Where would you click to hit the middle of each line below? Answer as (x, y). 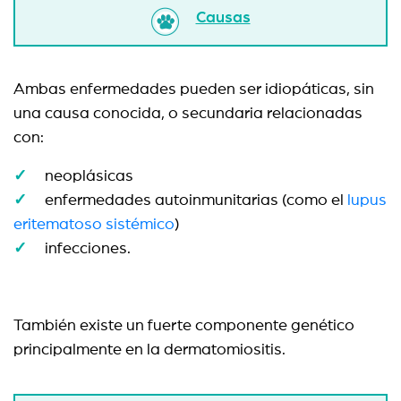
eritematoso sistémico (94, 225)
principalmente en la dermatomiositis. (149, 350)
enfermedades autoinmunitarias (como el (196, 200)
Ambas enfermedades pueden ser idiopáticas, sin (194, 90)
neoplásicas (89, 176)
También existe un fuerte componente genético (184, 326)
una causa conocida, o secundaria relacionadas (188, 114)
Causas (223, 18)
